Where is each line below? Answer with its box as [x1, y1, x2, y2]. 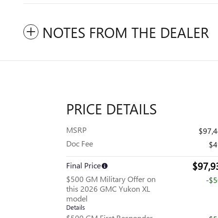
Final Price [66, 160, 101, 171]
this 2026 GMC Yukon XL [66, 183, 150, 194]
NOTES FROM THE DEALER [42, 22, 209, 42]
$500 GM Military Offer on [66, 174, 156, 184]
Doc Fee [66, 138, 93, 149]
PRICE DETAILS [66, 99, 157, 119]
